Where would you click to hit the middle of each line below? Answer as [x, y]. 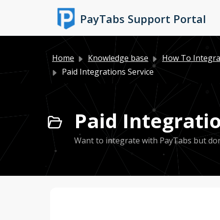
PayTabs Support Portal [143, 19]
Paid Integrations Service [108, 72]
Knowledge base [118, 58]
